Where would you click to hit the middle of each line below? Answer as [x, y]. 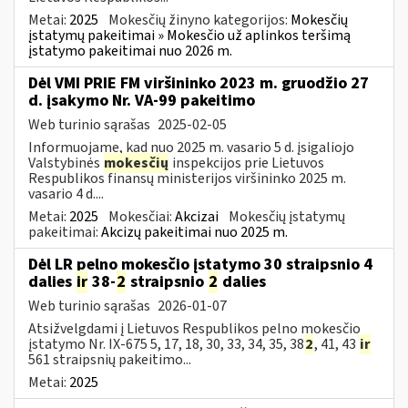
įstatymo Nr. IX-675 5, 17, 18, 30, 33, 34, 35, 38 [166, 344]
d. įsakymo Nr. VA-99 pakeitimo [142, 100]
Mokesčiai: [142, 216]
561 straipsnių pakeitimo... [110, 359]
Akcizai [197, 216]
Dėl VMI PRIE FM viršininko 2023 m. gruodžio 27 [199, 83]
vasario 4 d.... [66, 194]
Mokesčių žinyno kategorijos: [199, 20]
